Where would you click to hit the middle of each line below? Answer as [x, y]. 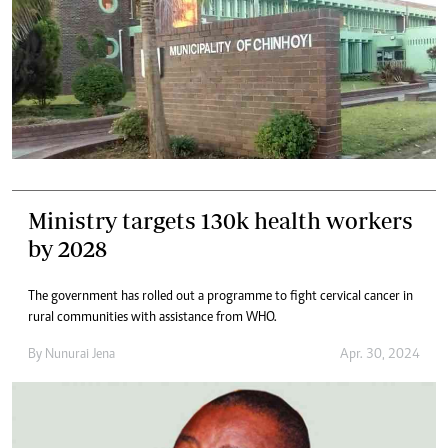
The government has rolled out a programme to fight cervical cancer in [220, 296]
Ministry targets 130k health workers [220, 220]
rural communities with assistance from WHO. [152, 317]
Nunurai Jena [80, 354]
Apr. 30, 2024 [380, 354]
